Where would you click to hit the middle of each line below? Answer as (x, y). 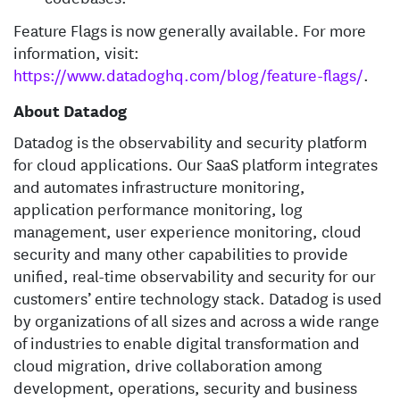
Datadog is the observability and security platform (190, 141)
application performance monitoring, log (158, 208)
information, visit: (76, 52)
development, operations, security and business (185, 387)
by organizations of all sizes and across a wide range (196, 320)
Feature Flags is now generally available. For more (190, 29)
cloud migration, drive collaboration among (168, 364)
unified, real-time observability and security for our (195, 275)
